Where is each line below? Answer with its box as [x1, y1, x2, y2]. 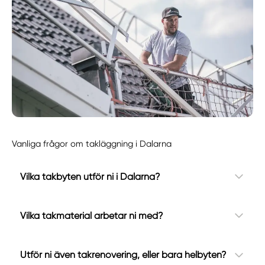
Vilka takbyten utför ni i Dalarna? [20, 170, 160, 182]
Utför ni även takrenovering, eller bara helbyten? [20, 249, 227, 261]
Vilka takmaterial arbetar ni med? [20, 209, 163, 221]
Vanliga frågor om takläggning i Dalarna [12, 138, 172, 149]
